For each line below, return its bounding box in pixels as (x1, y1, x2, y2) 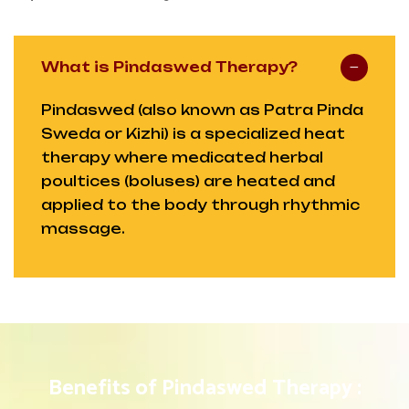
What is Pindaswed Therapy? (41, 58, 298, 77)
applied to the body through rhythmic (41, 196, 360, 215)
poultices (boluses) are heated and (41, 173, 335, 191)
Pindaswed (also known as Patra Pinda (41, 101, 363, 120)
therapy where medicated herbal (41, 149, 323, 167)
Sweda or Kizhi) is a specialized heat (41, 125, 345, 143)
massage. (41, 220, 125, 238)
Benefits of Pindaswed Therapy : (47, 371, 362, 407)
